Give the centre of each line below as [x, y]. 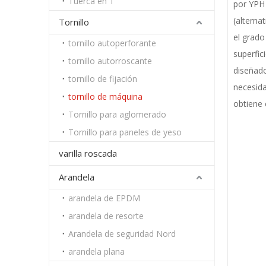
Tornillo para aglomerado [117, 114]
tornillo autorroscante [110, 61]
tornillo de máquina [105, 96]
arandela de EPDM [104, 198]
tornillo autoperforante [112, 43]
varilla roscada [88, 153]
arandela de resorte [106, 216]
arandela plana [96, 251]
